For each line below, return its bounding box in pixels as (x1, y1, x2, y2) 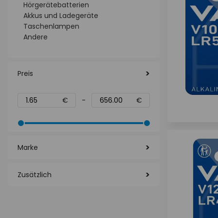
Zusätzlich (18, 170, 52, 180)
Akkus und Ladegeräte (23, 11, 98, 20)
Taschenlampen (23, 21, 79, 31)
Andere (23, 32, 48, 42)
